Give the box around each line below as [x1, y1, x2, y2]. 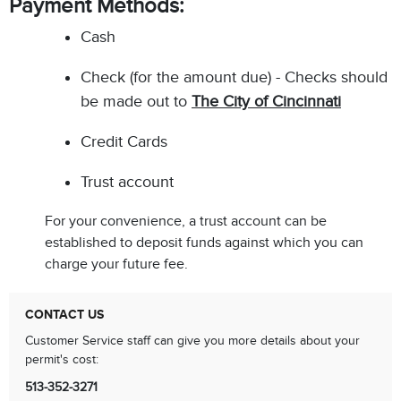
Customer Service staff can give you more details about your [25, 333, 360, 347]
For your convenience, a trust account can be [45, 213, 327, 229]
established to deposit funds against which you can [45, 235, 363, 251]
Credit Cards [81, 132, 167, 150]
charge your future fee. [45, 256, 188, 272]
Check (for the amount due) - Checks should [81, 68, 388, 86]
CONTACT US [25, 307, 104, 321]
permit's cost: [25, 352, 98, 366]
